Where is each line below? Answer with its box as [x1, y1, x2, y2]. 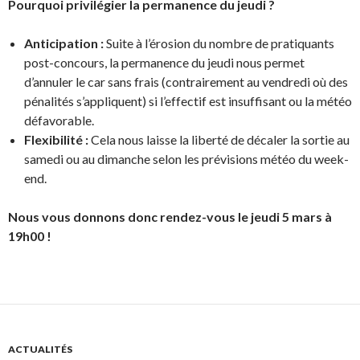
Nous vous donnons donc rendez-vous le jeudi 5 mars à [8, 208, 332, 224]
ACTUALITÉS [8, 342, 72, 355]
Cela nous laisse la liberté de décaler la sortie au [88, 131, 350, 147]
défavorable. [24, 112, 94, 128]
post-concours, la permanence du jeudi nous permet [24, 54, 305, 70]
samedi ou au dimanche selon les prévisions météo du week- [24, 150, 349, 166]
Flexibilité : [24, 131, 88, 147]
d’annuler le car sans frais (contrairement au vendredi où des [24, 73, 348, 89]
